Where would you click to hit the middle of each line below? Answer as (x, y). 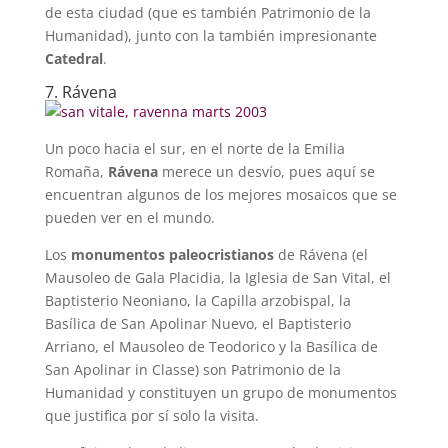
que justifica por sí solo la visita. (151, 415)
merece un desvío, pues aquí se (266, 171)
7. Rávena (80, 91)
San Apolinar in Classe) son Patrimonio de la (192, 369)
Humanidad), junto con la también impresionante (210, 35)
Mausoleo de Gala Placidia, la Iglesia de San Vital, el (217, 277)
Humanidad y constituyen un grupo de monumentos (220, 392)
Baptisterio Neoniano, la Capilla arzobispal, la (197, 300)
